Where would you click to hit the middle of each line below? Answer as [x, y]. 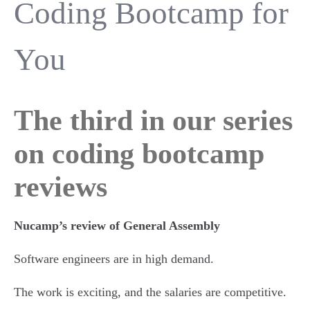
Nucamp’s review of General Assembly [117, 226]
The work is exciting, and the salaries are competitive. [150, 292]
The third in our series [153, 120]
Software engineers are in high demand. [114, 259]
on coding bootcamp [139, 154]
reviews [61, 187]
